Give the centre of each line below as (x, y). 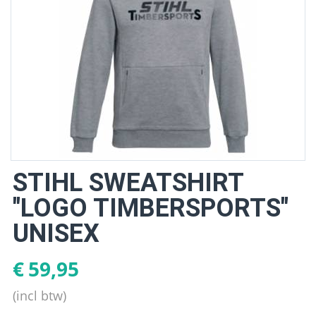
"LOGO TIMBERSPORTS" (151, 208)
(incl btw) (39, 295)
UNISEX (56, 233)
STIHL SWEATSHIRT (128, 182)
